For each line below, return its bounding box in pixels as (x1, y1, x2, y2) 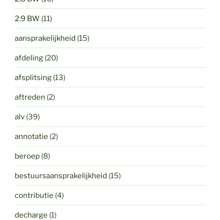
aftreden (15, 92, 45, 102)
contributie (15, 191, 54, 200)
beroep (15, 151, 40, 161)
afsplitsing (15, 73, 52, 82)
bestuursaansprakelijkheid (15, 171, 107, 180)
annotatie (15, 132, 48, 141)
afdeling (15, 53, 43, 62)
